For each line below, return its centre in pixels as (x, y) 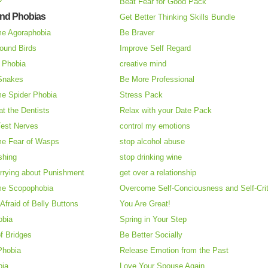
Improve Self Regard (155, 48)
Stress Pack (141, 95)
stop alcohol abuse (152, 142)
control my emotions (155, 126)
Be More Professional (157, 80)
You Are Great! (145, 204)
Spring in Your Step (153, 220)
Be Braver (137, 33)
